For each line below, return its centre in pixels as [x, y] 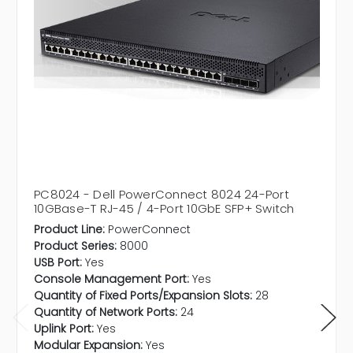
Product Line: [69, 230]
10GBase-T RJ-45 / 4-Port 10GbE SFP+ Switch [164, 209]
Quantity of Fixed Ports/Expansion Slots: [143, 296]
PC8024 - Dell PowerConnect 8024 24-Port [162, 195]
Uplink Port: [64, 329]
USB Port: [58, 263]
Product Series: [75, 246]
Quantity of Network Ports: [106, 312]
